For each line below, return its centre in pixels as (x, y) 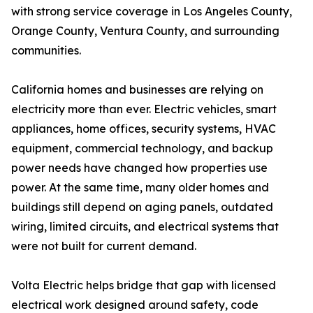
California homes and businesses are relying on (137, 90)
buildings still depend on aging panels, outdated (142, 207)
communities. (46, 51)
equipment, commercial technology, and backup (142, 148)
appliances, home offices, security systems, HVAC (144, 129)
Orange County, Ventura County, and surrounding (145, 31)
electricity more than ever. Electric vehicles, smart (144, 109)
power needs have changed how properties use (139, 168)
